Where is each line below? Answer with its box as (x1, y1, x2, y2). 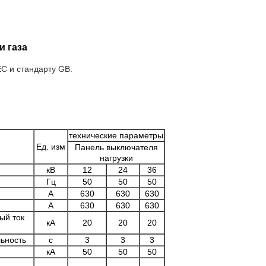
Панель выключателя (74, 142, 158, 152)
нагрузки (99, 153, 133, 163)
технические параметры (69, 131, 163, 140)
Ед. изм (36, 142, 65, 151)
